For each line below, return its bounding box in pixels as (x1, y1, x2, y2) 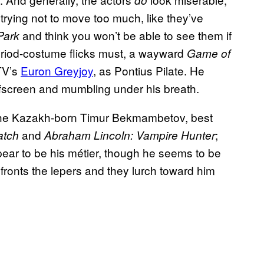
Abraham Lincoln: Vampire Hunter (44, 127, 215, 143)
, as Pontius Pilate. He (93, 62, 204, 79)
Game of (187, 45, 230, 61)
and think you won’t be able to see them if (19, 27, 232, 44)
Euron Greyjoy (21, 62, 93, 79)
